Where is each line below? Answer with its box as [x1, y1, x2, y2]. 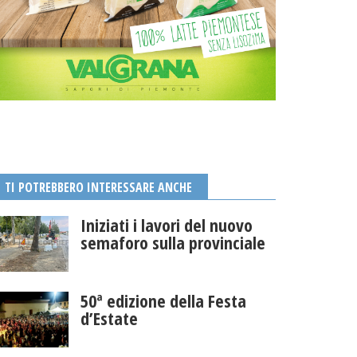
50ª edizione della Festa [80, 288, 246, 313]
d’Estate [80, 306, 138, 331]
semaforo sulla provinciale [80, 230, 265, 255]
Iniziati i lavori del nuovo [80, 213, 253, 237]
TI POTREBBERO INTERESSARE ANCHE [5, 178, 192, 197]
